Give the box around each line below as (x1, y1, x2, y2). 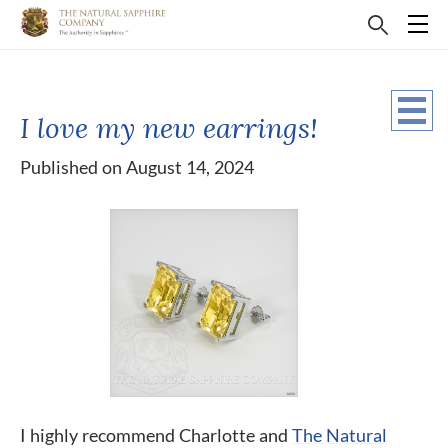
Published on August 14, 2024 (20, 156, 254, 178)
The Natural (292, 424, 387, 446)
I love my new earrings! (20, 109, 318, 146)
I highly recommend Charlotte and (20, 424, 292, 446)
